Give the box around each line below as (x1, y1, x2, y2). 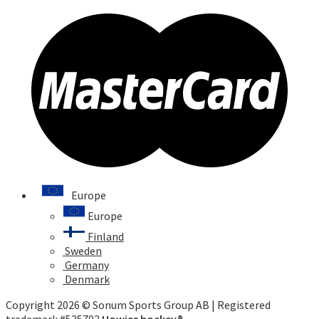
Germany (63, 258, 109, 273)
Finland (85, 229, 124, 244)
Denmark (63, 272, 110, 287)
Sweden (63, 244, 102, 258)
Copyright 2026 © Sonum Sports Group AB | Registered (6, 298, 271, 313)
